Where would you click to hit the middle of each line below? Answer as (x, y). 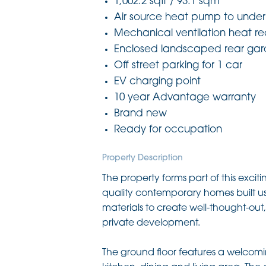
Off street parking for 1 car (178, 65)
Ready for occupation (168, 129)
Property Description (142, 158)
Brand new (140, 113)
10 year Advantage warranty (185, 97)
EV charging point (157, 81)
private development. (151, 223)
